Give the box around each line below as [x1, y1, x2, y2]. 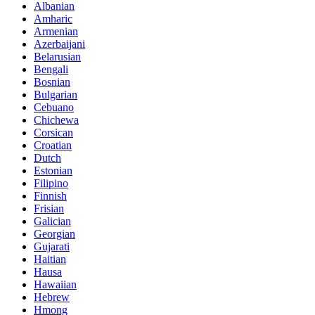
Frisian [34, 202, 64, 215]
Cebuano [34, 101, 74, 114]
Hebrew [34, 291, 70, 304]
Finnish [34, 190, 67, 202]
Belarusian [34, 51, 81, 63]
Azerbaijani [34, 38, 85, 51]
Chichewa [34, 114, 79, 127]
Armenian [34, 25, 78, 38]
